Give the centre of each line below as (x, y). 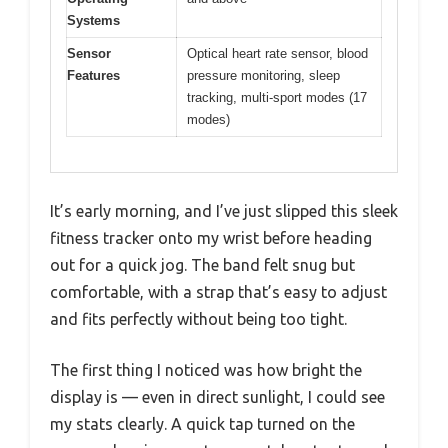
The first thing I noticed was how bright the (206, 369)
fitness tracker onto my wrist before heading (211, 237)
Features (93, 76)
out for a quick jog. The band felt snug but (202, 264)
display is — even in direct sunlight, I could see (217, 396)
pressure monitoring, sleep (263, 76)
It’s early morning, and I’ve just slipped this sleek (224, 210)
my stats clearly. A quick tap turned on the (202, 423)
